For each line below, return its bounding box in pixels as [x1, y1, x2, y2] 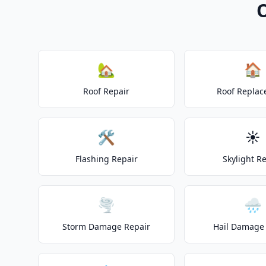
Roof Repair [83, 85, 130, 97]
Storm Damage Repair [62, 221, 151, 232]
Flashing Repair [75, 153, 138, 164]
